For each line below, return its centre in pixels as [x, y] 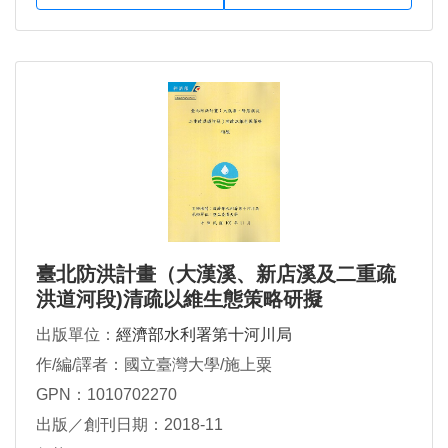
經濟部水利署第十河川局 [204, 334]
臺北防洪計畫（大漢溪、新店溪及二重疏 [216, 273]
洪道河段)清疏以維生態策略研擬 [179, 298]
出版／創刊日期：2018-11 [129, 424]
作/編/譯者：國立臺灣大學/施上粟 [154, 364]
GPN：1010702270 [106, 394]
